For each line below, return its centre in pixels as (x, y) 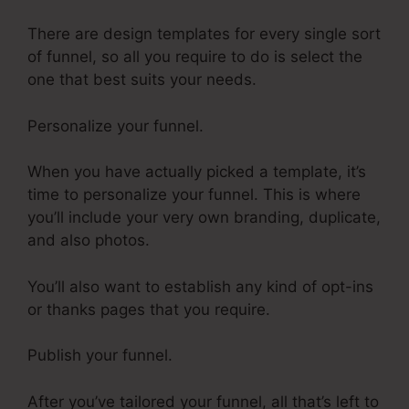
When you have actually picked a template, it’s (197, 172)
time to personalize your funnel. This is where (194, 195)
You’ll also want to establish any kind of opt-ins (200, 286)
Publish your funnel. (100, 356)
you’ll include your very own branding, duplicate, (204, 218)
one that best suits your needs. (142, 80)
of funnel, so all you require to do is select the (195, 57)
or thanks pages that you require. (149, 309)
